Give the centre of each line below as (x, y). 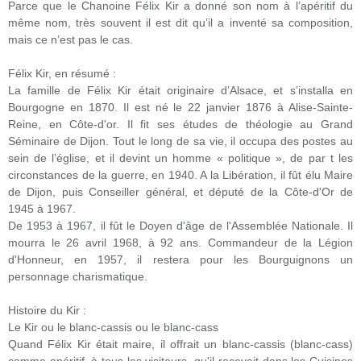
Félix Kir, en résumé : (62, 73)
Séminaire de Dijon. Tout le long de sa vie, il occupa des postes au (180, 141)
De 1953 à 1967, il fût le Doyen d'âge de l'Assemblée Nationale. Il (180, 226)
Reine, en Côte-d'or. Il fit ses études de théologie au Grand (180, 124)
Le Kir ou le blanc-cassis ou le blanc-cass (113, 327)
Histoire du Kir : (47, 310)
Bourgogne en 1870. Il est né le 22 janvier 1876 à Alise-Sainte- (180, 107)
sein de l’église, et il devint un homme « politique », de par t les (180, 158)
